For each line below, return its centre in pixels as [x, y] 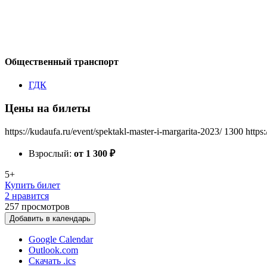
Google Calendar [61, 239]
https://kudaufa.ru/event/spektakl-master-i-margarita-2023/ [113, 131]
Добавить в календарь [50, 218]
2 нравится [27, 195]
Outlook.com [53, 250]
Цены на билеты [48, 108]
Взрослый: [51, 153]
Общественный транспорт [62, 61]
